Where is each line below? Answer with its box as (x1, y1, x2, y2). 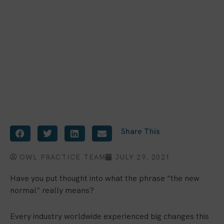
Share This (121, 126, 160, 136)
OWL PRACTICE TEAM (19, 152, 106, 161)
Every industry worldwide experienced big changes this (10, 211, 209, 221)
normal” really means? (10, 185, 94, 195)
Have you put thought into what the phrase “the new (10, 173, 199, 183)
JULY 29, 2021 (115, 152, 170, 161)
